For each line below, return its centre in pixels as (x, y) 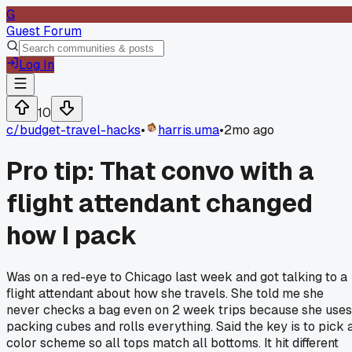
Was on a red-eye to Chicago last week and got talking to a (177, 277)
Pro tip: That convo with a (160, 171)
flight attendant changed (159, 203)
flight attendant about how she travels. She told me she (165, 293)
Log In (37, 65)
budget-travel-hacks (80, 130)
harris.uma (189, 130)
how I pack (72, 236)
